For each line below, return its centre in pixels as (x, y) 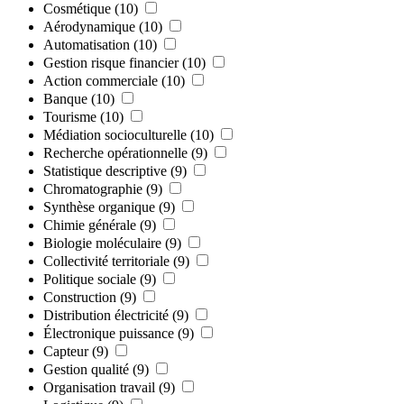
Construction (80, 297)
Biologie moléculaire (102, 243)
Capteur (66, 351)
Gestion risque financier (111, 62)
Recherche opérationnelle (115, 152)
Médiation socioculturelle (115, 134)
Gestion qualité (86, 369)
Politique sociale (90, 279)
